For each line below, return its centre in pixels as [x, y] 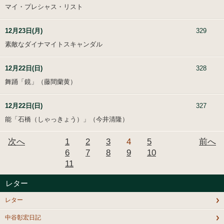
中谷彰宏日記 [23, 218]
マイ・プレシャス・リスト [44, 7]
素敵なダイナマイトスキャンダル [54, 44]
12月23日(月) [24, 31]
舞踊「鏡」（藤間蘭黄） [41, 82]
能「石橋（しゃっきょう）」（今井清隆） [67, 119]
